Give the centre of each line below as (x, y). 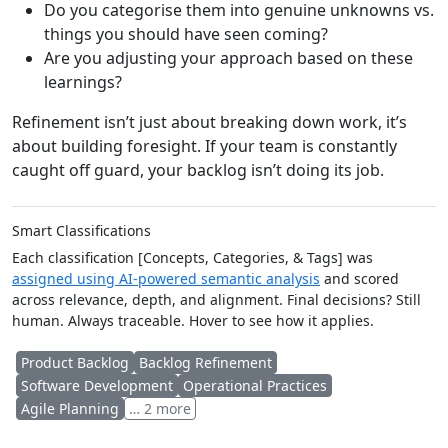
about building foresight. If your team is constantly (204, 146)
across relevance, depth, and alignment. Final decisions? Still (216, 300)
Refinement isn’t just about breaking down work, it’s (209, 122)
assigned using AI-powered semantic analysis (166, 279)
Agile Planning (70, 409)
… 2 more (160, 409)
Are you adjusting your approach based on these (228, 58)
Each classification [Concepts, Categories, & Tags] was (192, 258)
